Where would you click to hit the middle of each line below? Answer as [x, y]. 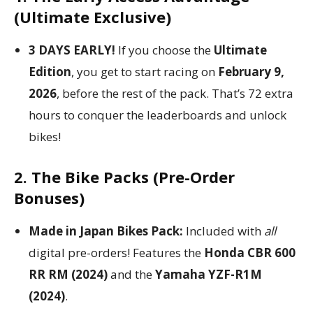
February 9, [251, 72]
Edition [50, 72]
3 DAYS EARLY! [72, 50]
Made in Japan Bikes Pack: [106, 231]
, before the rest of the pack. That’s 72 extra [175, 94]
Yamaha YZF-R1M [209, 275]
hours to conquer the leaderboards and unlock [158, 115]
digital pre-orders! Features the [116, 253]
